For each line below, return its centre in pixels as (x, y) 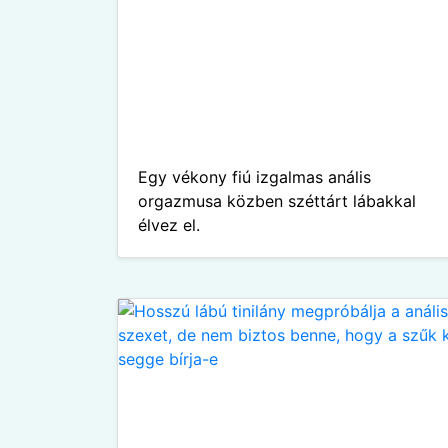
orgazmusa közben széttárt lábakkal (277, 201)
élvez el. (169, 225)
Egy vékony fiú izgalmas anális (254, 177)
